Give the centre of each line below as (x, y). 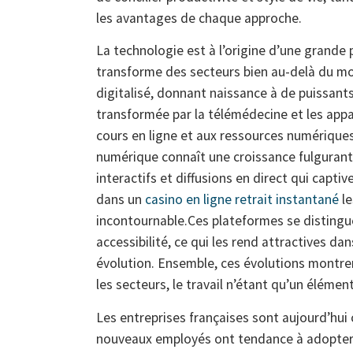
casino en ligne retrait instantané (242, 200)
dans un (121, 200)
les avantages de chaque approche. (199, 18)
